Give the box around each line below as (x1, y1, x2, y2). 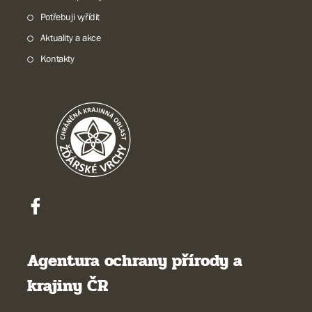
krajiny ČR (27, 273, 108, 299)
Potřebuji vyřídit (40, 11, 100, 22)
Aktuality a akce (40, 32, 101, 43)
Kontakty (40, 53, 75, 64)
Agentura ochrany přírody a (27, 248, 242, 274)
